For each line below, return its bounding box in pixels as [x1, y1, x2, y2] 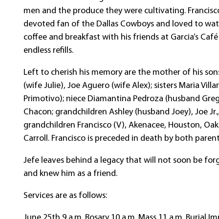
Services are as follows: [23, 191, 108, 200]
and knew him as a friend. [23, 169, 118, 178]
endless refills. [23, 46, 74, 55]
